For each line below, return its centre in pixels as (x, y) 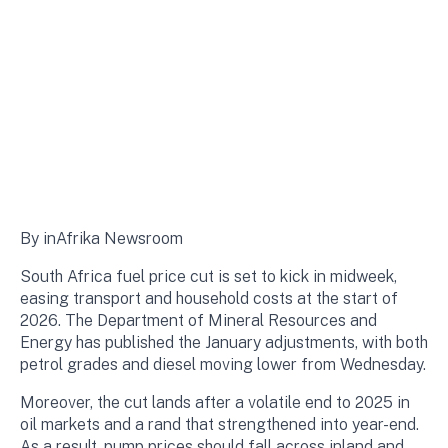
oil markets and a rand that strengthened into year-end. (219, 424)
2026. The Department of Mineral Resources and (198, 320)
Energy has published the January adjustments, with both (224, 342)
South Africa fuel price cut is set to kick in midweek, (208, 276)
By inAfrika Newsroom (101, 238)
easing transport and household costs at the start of (209, 298)
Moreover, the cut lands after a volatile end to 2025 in (215, 402)
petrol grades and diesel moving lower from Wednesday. (223, 364)
